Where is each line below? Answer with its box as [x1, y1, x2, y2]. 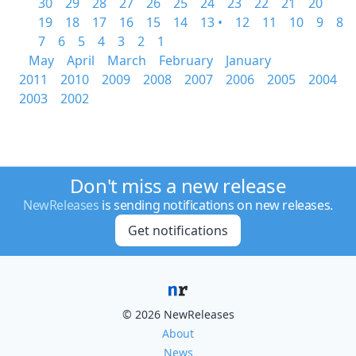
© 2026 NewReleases [122, 307, 234, 322]
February [159, 52, 213, 69]
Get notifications [127, 222, 228, 239]
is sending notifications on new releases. [99, 196, 333, 214]
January [226, 52, 271, 69]
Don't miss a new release [69, 172, 287, 199]
